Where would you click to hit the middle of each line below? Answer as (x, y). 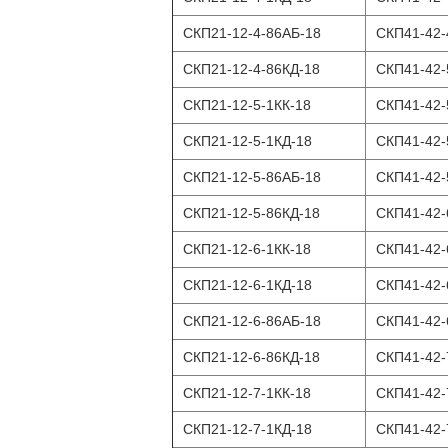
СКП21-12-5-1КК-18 (247, 105)
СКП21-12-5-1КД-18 (247, 141)
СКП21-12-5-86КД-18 (251, 213)
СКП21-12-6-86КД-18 (251, 357)
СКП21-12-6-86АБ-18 (252, 321)
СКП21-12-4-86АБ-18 (252, 33)
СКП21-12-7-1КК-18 (247, 393)
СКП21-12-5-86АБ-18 (252, 177)
